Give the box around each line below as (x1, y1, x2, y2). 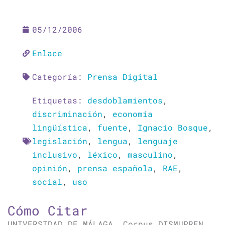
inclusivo (32, 149, 77, 160)
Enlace (32, 48, 62, 58)
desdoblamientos (87, 95, 163, 105)
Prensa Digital (87, 71, 158, 82)
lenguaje (138, 136, 178, 146)
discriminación (32, 108, 102, 119)
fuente (97, 122, 128, 133)
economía (113, 108, 153, 119)
